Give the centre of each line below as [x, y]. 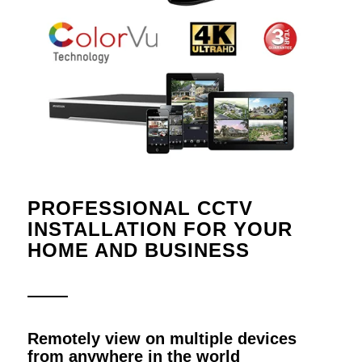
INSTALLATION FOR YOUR [160, 229]
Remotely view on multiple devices [162, 338]
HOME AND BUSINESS [138, 250]
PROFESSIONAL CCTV [140, 208]
